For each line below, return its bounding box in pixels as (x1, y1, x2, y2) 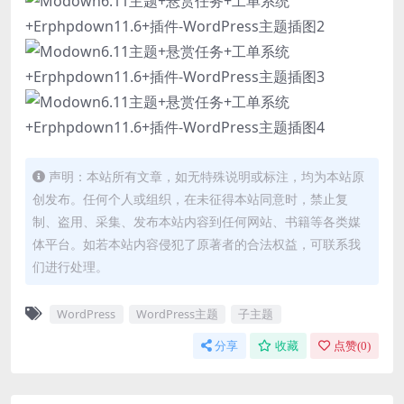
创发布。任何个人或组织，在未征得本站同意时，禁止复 (32, 189, 348, 207)
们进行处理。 (32, 257, 108, 275)
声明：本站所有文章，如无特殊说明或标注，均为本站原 (49, 167, 364, 185)
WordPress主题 (135, 306, 218, 323)
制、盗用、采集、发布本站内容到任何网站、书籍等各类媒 (32, 212, 361, 230)
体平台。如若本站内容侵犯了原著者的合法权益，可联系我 (32, 234, 361, 252)
